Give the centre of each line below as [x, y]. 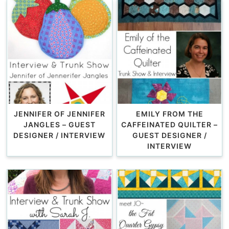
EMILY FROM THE [169, 114]
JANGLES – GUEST [59, 125]
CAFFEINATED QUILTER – [169, 125]
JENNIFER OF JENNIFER [59, 114]
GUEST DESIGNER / [169, 135]
